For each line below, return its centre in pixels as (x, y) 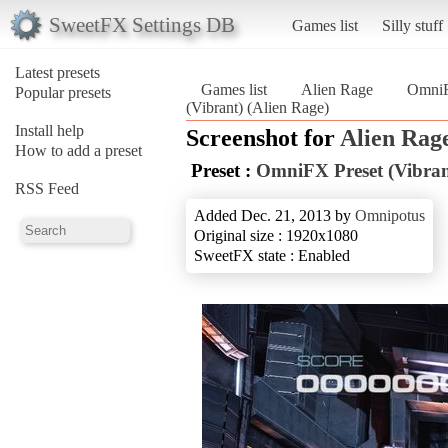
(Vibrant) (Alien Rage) (257, 107)
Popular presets (63, 92)
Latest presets (57, 72)
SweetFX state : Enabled (272, 255)
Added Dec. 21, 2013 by (274, 215)
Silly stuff (412, 25)
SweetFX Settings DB (141, 24)
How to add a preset (78, 150)
